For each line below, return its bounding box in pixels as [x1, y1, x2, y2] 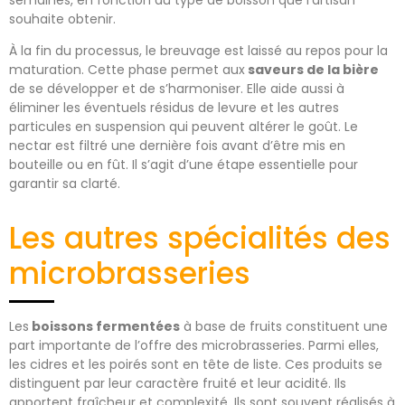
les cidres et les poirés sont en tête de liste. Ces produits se [9, 355, 382, 374]
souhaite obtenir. [9, 9, 116, 28]
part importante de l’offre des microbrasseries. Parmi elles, [9, 336, 379, 355]
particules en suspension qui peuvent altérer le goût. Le [9, 118, 358, 137]
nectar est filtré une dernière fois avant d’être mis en [9, 137, 345, 155]
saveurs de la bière [245, 61, 379, 80]
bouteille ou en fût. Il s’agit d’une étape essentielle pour [9, 155, 358, 174]
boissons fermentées [29, 317, 180, 336]
